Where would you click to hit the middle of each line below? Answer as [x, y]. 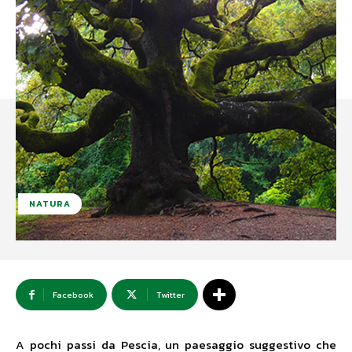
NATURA [50, 204]
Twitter [170, 295]
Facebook [73, 295]
